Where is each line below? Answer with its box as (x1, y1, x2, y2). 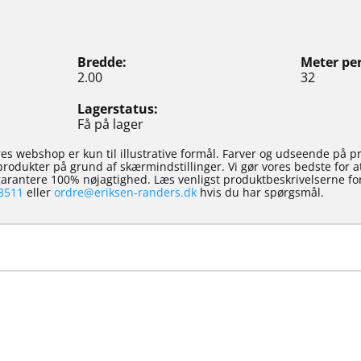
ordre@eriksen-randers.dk (53, 185, 197, 200)
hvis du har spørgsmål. (196, 185, 324, 200)
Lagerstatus (77, 100, 154, 118)
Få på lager (77, 115, 143, 133)
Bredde (77, 53, 122, 71)
